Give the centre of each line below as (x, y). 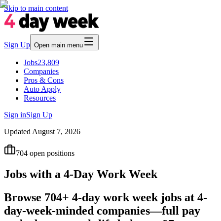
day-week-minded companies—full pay (102, 210)
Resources (40, 98)
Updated (18, 131)
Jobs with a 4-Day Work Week (81, 174)
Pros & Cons (44, 80)
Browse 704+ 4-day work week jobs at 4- (106, 197)
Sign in (15, 115)
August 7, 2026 (56, 131)
